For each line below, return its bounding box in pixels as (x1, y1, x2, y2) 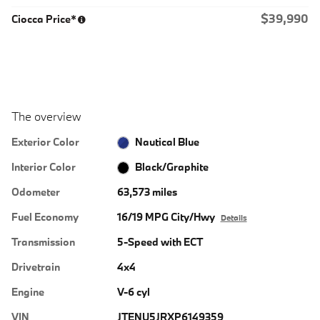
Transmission (11, 234, 75, 249)
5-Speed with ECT (116, 234, 203, 249)
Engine (11, 284, 44, 299)
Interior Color (11, 159, 76, 174)
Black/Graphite (135, 159, 209, 174)
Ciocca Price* (11, 11, 76, 26)
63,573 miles (116, 184, 177, 199)
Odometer (11, 184, 60, 199)
